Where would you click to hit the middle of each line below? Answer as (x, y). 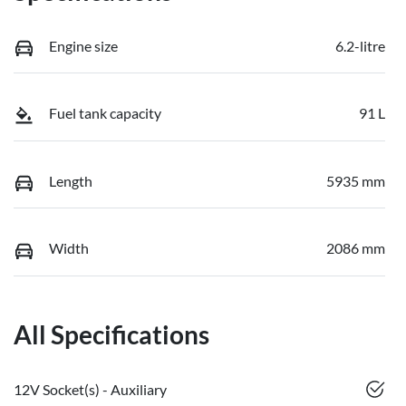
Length (71, 180)
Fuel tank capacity (105, 113)
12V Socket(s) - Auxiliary (90, 389)
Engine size (83, 45)
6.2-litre (360, 45)
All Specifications (111, 334)
